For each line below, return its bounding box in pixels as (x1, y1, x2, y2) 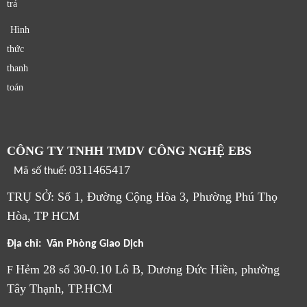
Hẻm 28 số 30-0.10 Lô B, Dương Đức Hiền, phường (16, 262, 280, 276)
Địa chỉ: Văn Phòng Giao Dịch (7, 238, 144, 249)
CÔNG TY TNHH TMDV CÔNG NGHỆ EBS (7, 143, 262, 158)
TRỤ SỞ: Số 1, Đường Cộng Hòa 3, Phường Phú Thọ (7, 189, 278, 204)
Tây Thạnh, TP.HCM (7, 281, 112, 295)
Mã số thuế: (14, 165, 69, 177)
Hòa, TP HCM (7, 208, 79, 223)
